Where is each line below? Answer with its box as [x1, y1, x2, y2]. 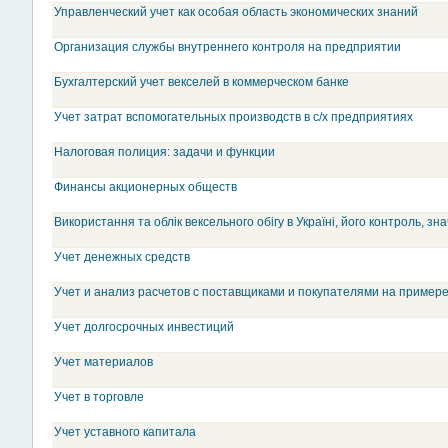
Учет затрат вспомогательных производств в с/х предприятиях [54, 110, 413, 124]
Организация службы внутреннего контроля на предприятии [54, 40, 401, 54]
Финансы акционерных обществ [54, 180, 237, 194]
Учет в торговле [54, 390, 144, 404]
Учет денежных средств [54, 250, 190, 264]
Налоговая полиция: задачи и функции [54, 145, 275, 159]
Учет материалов [54, 355, 153, 369]
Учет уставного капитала [54, 425, 196, 439]
